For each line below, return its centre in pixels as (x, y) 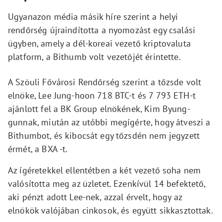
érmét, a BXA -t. (38, 149)
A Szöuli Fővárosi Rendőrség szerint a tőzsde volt (105, 82)
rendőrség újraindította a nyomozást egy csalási (102, 30)
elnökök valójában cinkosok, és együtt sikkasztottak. (111, 210)
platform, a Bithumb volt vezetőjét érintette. (94, 56)
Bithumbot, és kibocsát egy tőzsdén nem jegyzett (104, 135)
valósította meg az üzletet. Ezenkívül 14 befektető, (107, 183)
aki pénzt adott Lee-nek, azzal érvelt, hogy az (95, 197)
